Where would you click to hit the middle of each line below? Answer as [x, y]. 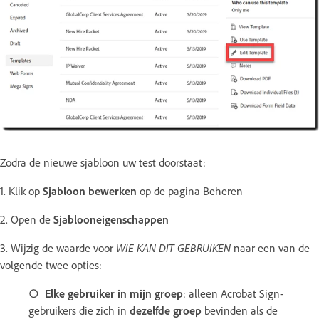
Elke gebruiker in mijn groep [114, 293]
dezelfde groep [166, 310]
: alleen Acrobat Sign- [233, 293]
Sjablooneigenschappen [111, 219]
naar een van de [270, 247]
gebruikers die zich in [79, 310]
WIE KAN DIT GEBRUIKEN [173, 247]
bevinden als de [240, 310]
